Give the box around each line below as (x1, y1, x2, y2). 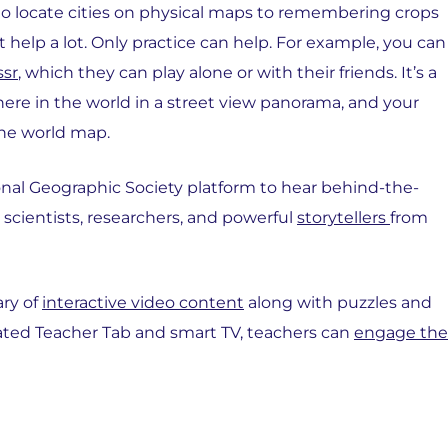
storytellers (297, 208, 390, 227)
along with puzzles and (244, 293, 432, 312)
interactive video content (42, 293, 244, 312)
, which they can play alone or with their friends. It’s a (18, 63, 437, 82)
